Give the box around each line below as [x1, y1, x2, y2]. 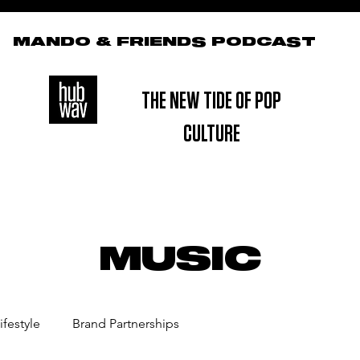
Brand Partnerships [72, 316, 179, 331]
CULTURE [182, 122, 240, 146]
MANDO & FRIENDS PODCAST [12, 35, 316, 48]
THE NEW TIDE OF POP [141, 89, 282, 113]
